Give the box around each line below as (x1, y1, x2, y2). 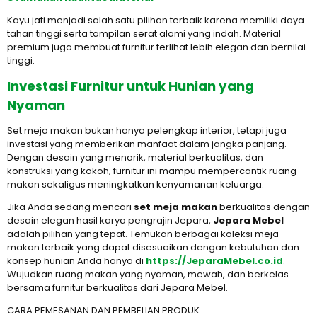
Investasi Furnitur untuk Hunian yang (7, 77, 254, 95)
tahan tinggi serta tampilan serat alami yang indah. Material (7, 27, 281, 40)
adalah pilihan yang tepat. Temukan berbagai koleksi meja (7, 227, 279, 241)
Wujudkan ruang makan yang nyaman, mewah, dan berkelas (7, 267, 289, 281)
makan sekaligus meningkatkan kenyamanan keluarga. (7, 178, 264, 191)
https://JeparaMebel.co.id (146, 254, 283, 267)
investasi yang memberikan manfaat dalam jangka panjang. (7, 137, 287, 151)
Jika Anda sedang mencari (7, 200, 134, 214)
